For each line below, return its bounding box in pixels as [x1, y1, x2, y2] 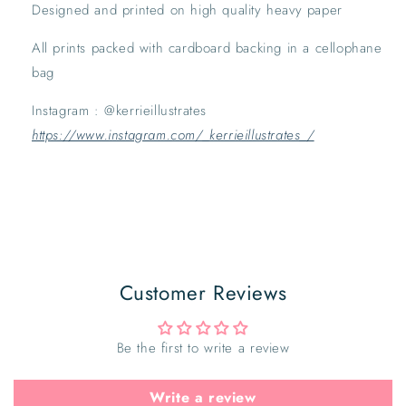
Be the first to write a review [116, 337, 290, 358]
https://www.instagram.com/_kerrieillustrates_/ [32, 124, 314, 145]
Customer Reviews [119, 277, 287, 307]
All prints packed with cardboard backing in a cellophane [32, 37, 382, 58]
